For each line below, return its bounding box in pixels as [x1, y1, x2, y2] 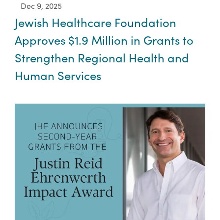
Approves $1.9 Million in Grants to [15, 31, 193, 48]
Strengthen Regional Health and [15, 49, 189, 65]
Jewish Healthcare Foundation [15, 14, 176, 30]
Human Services [15, 67, 101, 83]
